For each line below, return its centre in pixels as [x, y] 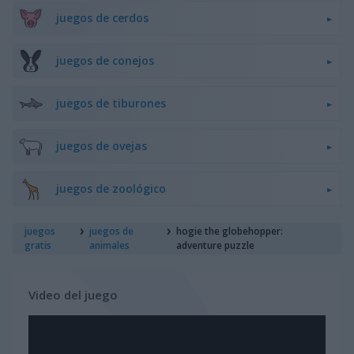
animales [110, 246]
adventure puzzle [216, 246]
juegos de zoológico [111, 189]
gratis [38, 246]
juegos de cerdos [102, 18]
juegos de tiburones [111, 104]
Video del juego [73, 295]
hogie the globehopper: [230, 232]
